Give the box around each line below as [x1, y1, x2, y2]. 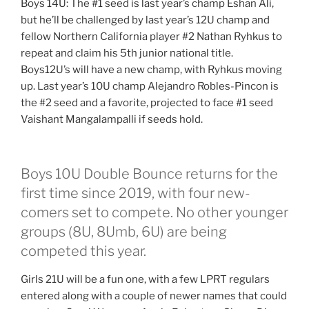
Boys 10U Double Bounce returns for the [21, 165, 278, 182]
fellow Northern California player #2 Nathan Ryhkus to [21, 30, 282, 43]
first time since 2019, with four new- [21, 184, 250, 201]
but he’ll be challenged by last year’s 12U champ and [21, 14, 270, 27]
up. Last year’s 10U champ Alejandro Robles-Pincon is [21, 80, 279, 93]
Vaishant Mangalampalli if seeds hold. [21, 113, 203, 126]
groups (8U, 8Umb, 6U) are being [21, 223, 227, 240]
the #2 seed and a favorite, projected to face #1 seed [21, 97, 273, 110]
